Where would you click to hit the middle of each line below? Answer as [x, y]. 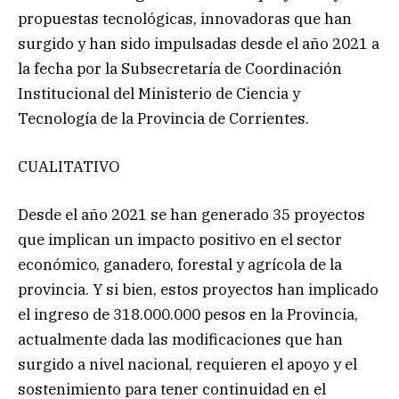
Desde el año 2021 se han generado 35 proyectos [191, 214]
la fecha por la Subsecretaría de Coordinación [180, 68]
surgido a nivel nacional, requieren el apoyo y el [187, 364]
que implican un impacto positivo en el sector [180, 239]
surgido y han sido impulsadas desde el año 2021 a [199, 43]
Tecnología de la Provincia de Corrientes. [163, 118]
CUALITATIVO [69, 166]
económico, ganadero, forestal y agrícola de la [180, 264]
